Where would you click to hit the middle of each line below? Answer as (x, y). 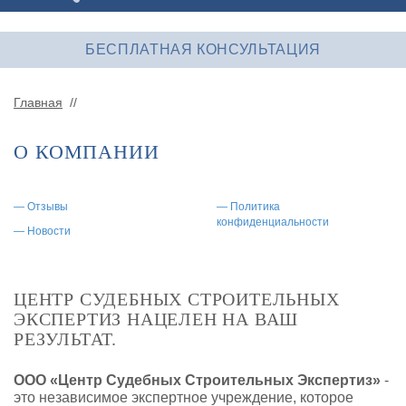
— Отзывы (41, 206)
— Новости (42, 231)
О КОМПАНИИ (87, 151)
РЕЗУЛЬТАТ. (66, 338)
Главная (38, 102)
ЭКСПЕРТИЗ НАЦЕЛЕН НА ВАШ (156, 319)
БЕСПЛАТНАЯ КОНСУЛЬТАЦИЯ (203, 49)
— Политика (248, 206)
